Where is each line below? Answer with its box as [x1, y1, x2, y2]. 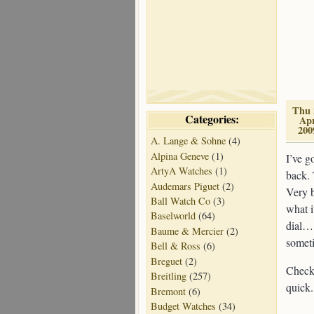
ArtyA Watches [151, 164, 212, 178]
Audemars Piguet [151, 179, 219, 193]
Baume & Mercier [151, 224, 224, 238]
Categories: [184, 110, 239, 127]
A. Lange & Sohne [151, 134, 226, 148]
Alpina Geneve [151, 149, 209, 163]
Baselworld [151, 209, 196, 223]
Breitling [151, 269, 186, 283]
